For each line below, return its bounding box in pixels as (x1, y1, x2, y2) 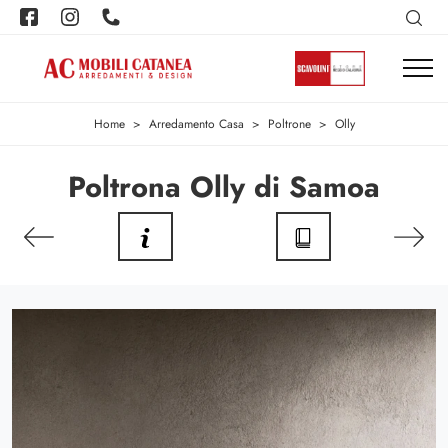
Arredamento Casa (148, 115, 244, 134)
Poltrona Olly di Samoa (68, 166, 380, 209)
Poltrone (267, 115, 311, 134)
